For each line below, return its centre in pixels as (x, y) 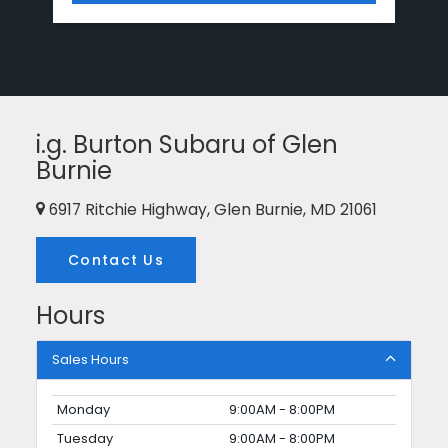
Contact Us (116, 259)
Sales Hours (90, 359)
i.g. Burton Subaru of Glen (187, 144)
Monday (83, 409)
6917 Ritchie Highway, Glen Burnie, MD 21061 (211, 210)
